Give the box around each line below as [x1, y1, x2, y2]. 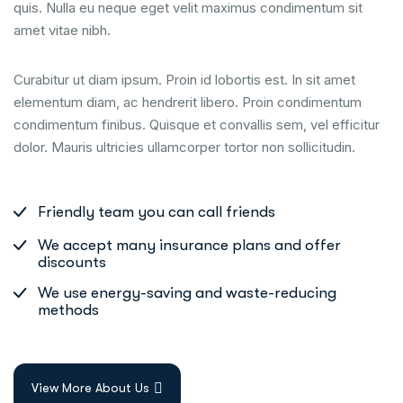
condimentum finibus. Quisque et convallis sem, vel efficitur [13, 116, 380, 134]
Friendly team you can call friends [38, 203, 275, 221]
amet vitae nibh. [13, 22, 111, 40]
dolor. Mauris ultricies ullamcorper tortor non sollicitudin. [13, 139, 355, 157]
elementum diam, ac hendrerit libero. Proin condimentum [13, 94, 362, 112]
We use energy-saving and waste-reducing [38, 283, 336, 301]
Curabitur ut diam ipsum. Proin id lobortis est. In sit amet [13, 71, 355, 89]
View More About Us [31, 380, 149, 395]
